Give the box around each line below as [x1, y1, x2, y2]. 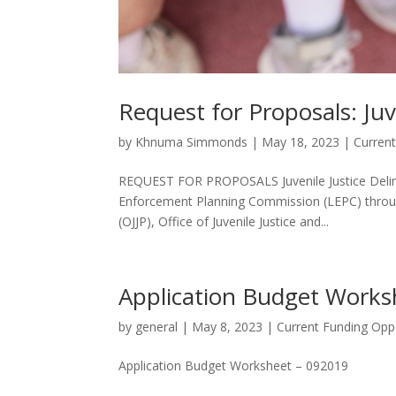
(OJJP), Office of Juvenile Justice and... [118, 213, 330, 231]
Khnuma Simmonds [135, 133, 248, 151]
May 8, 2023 [192, 318, 263, 336]
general [135, 318, 179, 336]
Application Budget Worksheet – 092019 [118, 357, 349, 375]
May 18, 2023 [262, 133, 340, 151]
